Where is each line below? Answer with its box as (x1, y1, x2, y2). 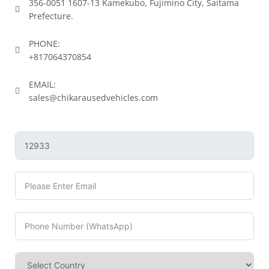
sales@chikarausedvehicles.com (29, 92, 158, 104)
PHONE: (29, 38, 60, 50)
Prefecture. (29, 10, 73, 22)
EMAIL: (29, 79, 56, 91)
